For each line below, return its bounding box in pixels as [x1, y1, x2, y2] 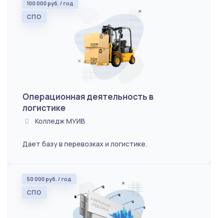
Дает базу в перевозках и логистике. [22, 139, 147, 148]
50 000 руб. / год [27, 175, 72, 182]
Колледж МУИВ [34, 116, 86, 126]
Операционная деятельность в [22, 91, 154, 102]
